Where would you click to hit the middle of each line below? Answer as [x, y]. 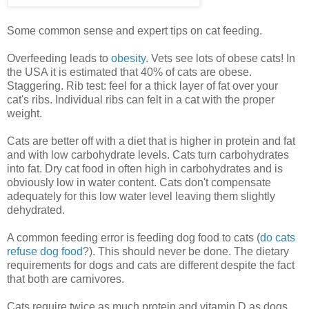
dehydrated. [36, 210]
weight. [24, 114]
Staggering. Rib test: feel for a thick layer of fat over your [142, 86]
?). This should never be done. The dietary [186, 252]
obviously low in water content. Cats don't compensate [139, 183]
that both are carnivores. [66, 279]
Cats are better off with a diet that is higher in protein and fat [151, 141]
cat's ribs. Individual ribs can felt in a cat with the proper [141, 100]
